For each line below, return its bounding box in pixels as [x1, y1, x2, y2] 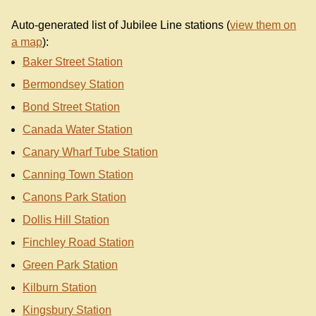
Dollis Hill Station [23, 213, 109, 226]
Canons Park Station [23, 190, 126, 203]
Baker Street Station [23, 55, 123, 68]
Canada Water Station [23, 123, 133, 135]
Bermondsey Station [23, 78, 124, 90]
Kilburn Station [23, 281, 97, 293]
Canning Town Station [23, 168, 133, 181]
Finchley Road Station [23, 236, 134, 248]
